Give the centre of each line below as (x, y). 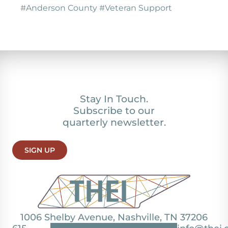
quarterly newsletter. (114, 122)
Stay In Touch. (114, 99)
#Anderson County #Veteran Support (96, 8)
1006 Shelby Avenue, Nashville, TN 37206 (114, 218)
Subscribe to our (114, 110)
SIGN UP (40, 150)
